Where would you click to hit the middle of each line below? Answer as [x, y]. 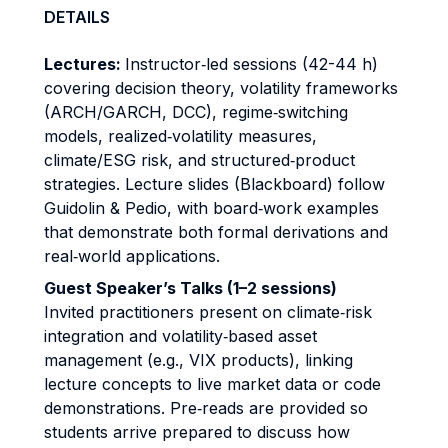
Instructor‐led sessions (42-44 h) [251, 64]
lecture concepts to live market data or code [212, 384]
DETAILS [77, 17]
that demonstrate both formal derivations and [216, 232]
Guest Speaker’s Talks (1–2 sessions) [190, 288]
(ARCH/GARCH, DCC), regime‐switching [196, 112]
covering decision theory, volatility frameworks [221, 88]
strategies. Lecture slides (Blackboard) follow [214, 184]
